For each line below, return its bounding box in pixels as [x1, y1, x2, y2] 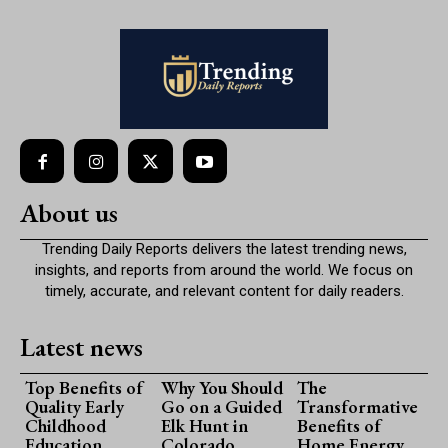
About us [20, 196, 118, 231]
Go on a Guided [160, 395, 282, 419]
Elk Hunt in [160, 414, 248, 438]
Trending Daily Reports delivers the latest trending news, [41, 240, 407, 259]
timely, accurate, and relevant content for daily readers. [44, 282, 404, 301]
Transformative [296, 395, 418, 419]
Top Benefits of [25, 376, 143, 400]
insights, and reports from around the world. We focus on [35, 261, 413, 280]
